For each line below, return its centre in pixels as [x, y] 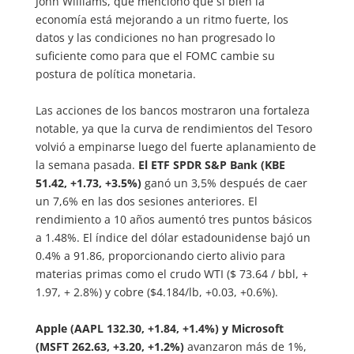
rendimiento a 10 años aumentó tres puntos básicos [173, 219]
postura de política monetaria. [115, 74]
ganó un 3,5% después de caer [224, 183]
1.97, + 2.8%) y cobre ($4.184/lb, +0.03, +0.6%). [156, 292]
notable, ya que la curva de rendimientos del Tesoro [173, 128]
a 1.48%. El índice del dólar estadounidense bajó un [173, 237]
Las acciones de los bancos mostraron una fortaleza [172, 110]
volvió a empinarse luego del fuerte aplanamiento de [175, 147]
